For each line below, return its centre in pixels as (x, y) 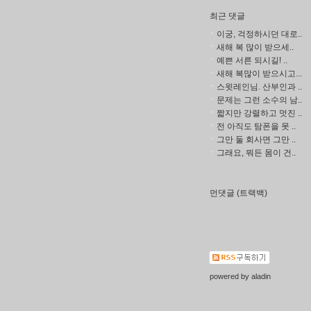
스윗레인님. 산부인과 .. (259, 87)
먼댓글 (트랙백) (238, 193)
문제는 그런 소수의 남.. (259, 100)
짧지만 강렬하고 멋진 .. (259, 113)
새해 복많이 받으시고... (259, 74)
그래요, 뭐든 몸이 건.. (256, 153)
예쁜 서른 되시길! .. (252, 60)
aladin (261, 276)
